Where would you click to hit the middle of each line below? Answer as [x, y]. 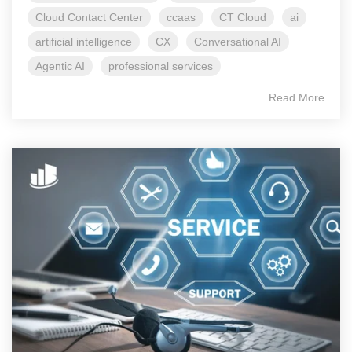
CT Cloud [243, 18]
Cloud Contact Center [89, 18]
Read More [297, 98]
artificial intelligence [84, 42]
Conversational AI [238, 42]
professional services [161, 66]
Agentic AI [60, 66]
